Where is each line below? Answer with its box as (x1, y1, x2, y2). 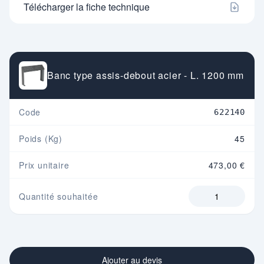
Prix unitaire (19, 159, 70, 171)
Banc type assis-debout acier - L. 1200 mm (47, 68, 244, 82)
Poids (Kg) (19, 133, 62, 145)
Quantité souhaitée (19, 190, 98, 203)
